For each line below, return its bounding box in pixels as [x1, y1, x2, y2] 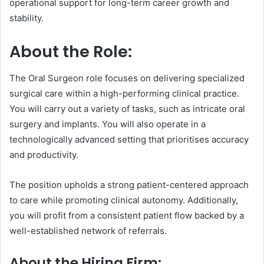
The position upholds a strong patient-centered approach [9, 179, 249, 190]
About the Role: [9, 41, 132, 63]
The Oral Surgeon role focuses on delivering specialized [9, 72, 245, 84]
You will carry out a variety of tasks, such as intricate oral [9, 103, 245, 114]
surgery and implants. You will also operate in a [9, 118, 206, 130]
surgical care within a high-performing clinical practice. [9, 87, 239, 99]
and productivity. [9, 148, 78, 160]
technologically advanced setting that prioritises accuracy [9, 133, 249, 145]
